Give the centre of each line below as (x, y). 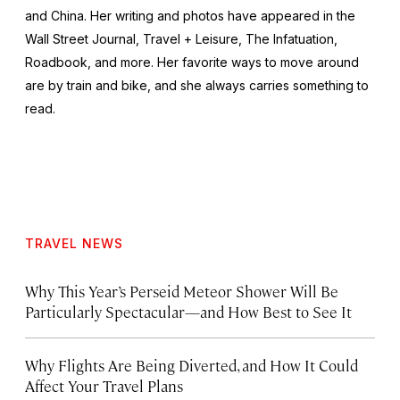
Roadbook (56, 62)
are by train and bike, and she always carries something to (197, 86)
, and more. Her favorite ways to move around (223, 62)
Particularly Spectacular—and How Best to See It (188, 312)
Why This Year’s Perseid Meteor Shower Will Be (182, 292)
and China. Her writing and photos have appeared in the (190, 16)
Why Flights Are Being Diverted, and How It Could (192, 366)
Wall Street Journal (80, 39)
